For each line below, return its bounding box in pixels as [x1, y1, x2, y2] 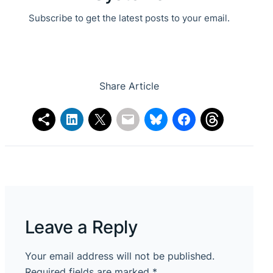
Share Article [99, 80, 159, 93]
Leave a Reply [24, 216, 138, 238]
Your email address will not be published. [24, 250, 214, 262]
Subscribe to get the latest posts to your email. [28, 12, 230, 24]
